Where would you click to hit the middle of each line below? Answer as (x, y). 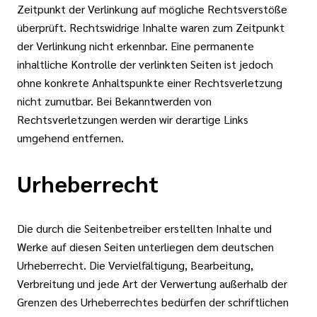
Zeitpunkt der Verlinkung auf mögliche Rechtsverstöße (152, 9)
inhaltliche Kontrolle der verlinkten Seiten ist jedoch (145, 64)
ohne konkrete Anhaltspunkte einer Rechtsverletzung (150, 82)
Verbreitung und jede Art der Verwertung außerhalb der (152, 283)
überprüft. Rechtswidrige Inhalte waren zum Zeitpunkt (151, 27)
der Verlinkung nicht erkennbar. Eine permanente (136, 46)
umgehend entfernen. (70, 138)
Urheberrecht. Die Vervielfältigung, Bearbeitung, (135, 265)
